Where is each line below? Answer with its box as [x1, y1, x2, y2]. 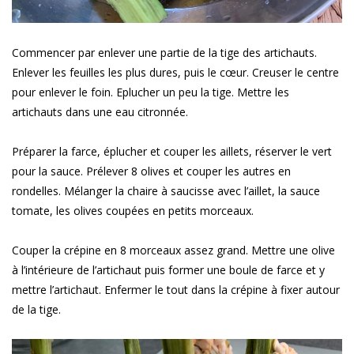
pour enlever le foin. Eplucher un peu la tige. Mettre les [12, 84, 289, 100]
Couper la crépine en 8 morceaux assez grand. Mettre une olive [12, 242, 335, 258]
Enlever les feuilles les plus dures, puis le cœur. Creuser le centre [12, 64, 339, 80]
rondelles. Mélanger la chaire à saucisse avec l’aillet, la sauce [12, 183, 320, 198]
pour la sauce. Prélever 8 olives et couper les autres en [12, 163, 291, 179]
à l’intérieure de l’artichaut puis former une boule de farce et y [12, 262, 325, 277]
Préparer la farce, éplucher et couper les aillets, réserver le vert [12, 143, 332, 159]
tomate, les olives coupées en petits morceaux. [12, 202, 257, 218]
